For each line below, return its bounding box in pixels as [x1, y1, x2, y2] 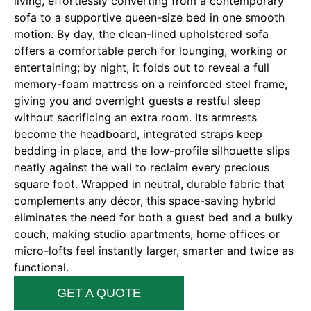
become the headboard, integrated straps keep [14, 127, 262, 142]
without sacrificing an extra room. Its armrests [14, 110, 257, 125]
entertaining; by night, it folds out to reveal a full [14, 60, 269, 75]
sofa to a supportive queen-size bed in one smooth [14, 10, 285, 25]
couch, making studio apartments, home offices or [14, 227, 280, 242]
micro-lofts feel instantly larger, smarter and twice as [14, 244, 294, 258]
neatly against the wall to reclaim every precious [14, 160, 269, 175]
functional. [14, 260, 69, 275]
